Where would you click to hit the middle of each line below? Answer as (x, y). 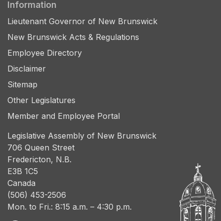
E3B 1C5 (23, 171)
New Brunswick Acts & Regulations (73, 37)
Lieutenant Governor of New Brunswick (82, 21)
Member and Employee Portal (64, 116)
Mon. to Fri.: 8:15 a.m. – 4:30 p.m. (70, 207)
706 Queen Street (41, 148)
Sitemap (22, 85)
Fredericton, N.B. (39, 160)
